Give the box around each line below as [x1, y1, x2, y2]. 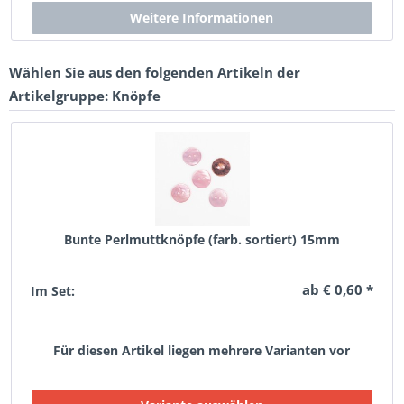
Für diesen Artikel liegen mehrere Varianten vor [53, 342, 351, 359]
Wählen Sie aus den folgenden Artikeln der [9, 63, 300, 81]
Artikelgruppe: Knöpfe [9, 87, 161, 105]
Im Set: [31, 282, 76, 299]
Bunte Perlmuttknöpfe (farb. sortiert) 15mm [63, 231, 340, 248]
